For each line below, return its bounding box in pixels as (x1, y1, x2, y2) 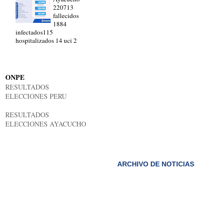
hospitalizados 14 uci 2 (16, 36, 77, 45)
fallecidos (53, 11, 79, 20)
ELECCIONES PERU (5, 91, 67, 101)
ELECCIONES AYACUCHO (5, 119, 86, 128)
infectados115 (16, 27, 53, 36)
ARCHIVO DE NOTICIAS (117, 160, 194, 168)
